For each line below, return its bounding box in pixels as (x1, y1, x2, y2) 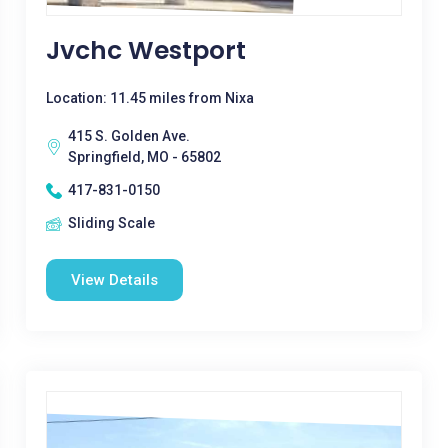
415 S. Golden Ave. (67, 128, 190, 144)
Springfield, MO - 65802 (67, 149, 221, 165)
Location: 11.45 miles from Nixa (45, 90, 254, 106)
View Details (70, 271, 158, 289)
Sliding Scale (67, 215, 155, 231)
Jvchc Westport (45, 33, 246, 68)
